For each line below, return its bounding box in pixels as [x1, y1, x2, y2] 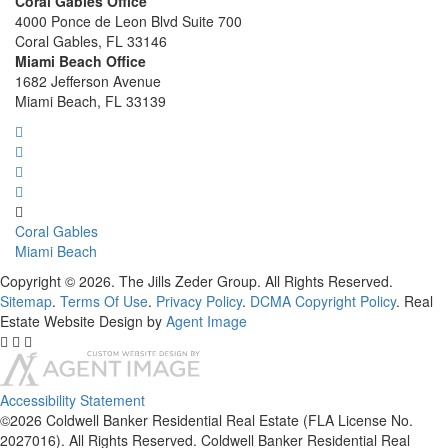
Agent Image [166, 311, 247, 331]
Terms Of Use [60, 291, 148, 311]
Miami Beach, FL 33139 [15, 91, 166, 111]
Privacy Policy [156, 291, 242, 311]
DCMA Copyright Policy [250, 291, 396, 311]
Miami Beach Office [15, 51, 146, 71]
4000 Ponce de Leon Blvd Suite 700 [15, 11, 242, 31]
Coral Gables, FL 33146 [15, 31, 167, 51]
